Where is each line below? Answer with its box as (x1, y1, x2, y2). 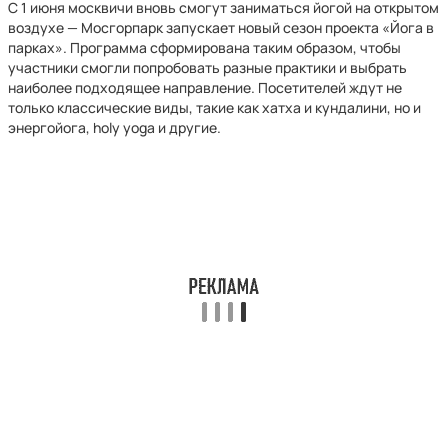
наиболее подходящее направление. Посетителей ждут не (8, 78, 402, 97)
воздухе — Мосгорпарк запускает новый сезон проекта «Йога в (8, 18, 434, 37)
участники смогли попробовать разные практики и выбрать (8, 58, 407, 77)
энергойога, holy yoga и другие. (8, 118, 221, 137)
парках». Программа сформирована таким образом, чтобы (8, 38, 401, 57)
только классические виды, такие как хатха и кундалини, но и (8, 98, 421, 117)
